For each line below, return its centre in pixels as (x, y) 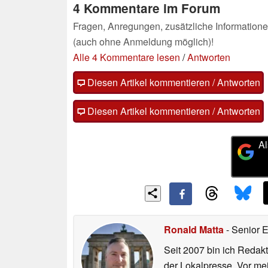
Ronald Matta (194, 230)
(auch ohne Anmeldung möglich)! (143, 41)
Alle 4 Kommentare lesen (127, 57)
